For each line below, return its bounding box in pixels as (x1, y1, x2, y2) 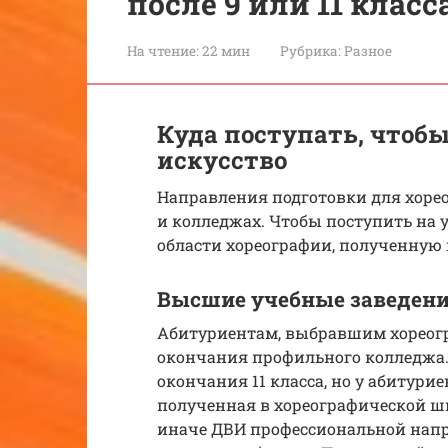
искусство (157, 143, 287, 176)
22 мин (199, 41, 250, 60)
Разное (344, 41, 392, 60)
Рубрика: (280, 41, 341, 60)
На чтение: (127, 41, 199, 60)
